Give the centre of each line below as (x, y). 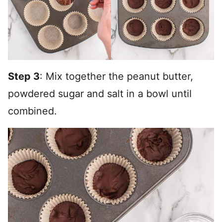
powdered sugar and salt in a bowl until (100, 94)
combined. (32, 111)
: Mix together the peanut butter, (116, 77)
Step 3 (24, 77)
